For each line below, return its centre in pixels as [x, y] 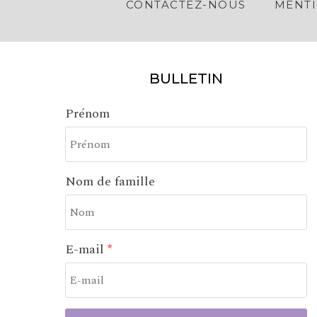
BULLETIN [186, 78]
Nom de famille [110, 181]
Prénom [87, 113]
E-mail [86, 249]
